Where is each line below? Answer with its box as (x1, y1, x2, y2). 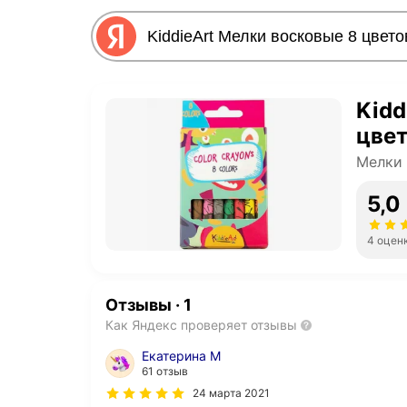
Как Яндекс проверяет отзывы (105, 317, 297, 333)
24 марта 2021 (193, 386, 270, 401)
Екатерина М (142, 348, 221, 364)
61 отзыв (142, 364, 188, 379)
